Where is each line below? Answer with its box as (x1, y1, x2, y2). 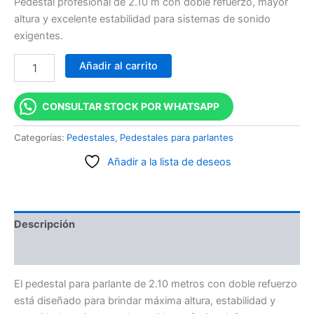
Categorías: (14, 132, 67, 144)
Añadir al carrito (78, 60, 158, 73)
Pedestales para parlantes (120, 132, 233, 144)
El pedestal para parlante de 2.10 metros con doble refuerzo (14, 277, 297, 290)
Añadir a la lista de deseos (107, 155, 231, 168)
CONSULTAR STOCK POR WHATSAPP (42, 100, 219, 112)
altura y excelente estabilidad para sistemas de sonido (14, 12, 271, 25)
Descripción (14, 218, 75, 231)
